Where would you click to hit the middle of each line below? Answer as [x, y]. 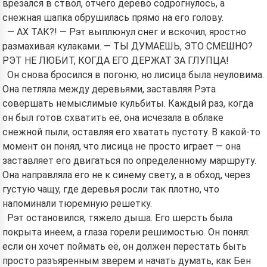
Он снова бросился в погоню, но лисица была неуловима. [136, 75]
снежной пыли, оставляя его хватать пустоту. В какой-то [131, 132]
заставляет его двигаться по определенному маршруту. [129, 161]
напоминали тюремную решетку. [77, 204]
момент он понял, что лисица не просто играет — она [122, 146]
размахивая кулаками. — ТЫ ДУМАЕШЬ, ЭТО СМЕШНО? [128, 46]
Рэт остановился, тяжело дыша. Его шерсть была [120, 218]
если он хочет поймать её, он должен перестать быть [125, 246]
